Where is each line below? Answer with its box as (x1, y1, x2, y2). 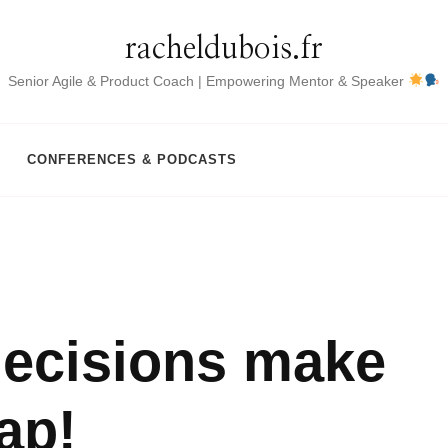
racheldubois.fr (125, 34, 323, 64)
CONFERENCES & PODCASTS (27, 152, 237, 167)
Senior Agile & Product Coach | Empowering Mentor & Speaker (8, 73, 409, 89)
